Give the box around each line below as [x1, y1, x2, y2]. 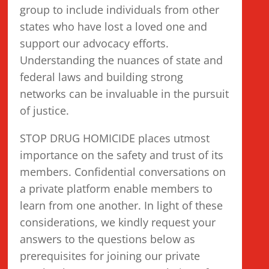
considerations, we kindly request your [20, 215, 216, 229]
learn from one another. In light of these [20, 198, 223, 213]
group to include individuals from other [20, 2, 220, 17]
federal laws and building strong [20, 70, 184, 84]
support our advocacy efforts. [20, 36, 169, 50]
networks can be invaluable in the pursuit [20, 86, 229, 101]
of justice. [20, 103, 70, 118]
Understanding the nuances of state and [20, 53, 223, 67]
